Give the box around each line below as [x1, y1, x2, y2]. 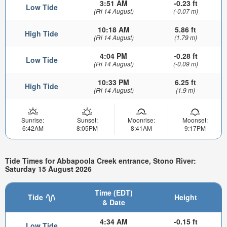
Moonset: [182, 115, 208, 124]
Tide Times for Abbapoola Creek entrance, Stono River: [5, 156, 196, 166]
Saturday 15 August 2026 [5, 164, 92, 174]
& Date [102, 197, 125, 207]
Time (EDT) [94, 187, 133, 198]
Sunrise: [21, 115, 44, 124]
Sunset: [77, 115, 98, 124]
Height [174, 192, 197, 202]
